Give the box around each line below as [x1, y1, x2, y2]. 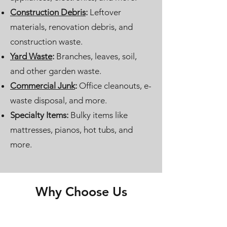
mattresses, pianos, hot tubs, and [10, 125, 133, 135]
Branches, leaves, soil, [54, 51, 137, 61]
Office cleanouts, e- [79, 81, 152, 91]
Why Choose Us [35, 184, 127, 199]
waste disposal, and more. [10, 95, 107, 105]
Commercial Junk [10, 81, 75, 91]
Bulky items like [70, 110, 128, 120]
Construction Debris [10, 7, 86, 17]
